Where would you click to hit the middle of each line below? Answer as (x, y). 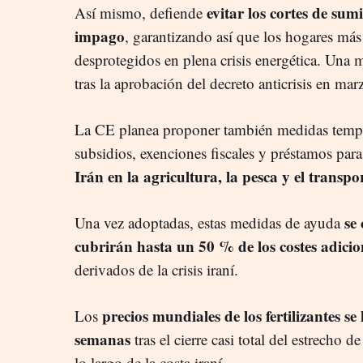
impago (100, 36)
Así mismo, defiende (141, 12)
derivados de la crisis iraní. (156, 269)
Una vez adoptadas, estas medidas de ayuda (207, 222)
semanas (105, 339)
